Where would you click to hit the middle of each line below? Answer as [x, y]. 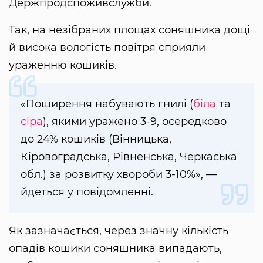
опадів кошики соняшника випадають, [115, 248]
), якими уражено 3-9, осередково [135, 121]
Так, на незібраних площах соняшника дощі [129, 30]
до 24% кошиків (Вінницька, [96, 139]
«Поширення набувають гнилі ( [107, 104]
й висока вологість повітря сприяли [107, 47]
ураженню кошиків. [63, 65]
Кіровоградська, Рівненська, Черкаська [129, 156]
